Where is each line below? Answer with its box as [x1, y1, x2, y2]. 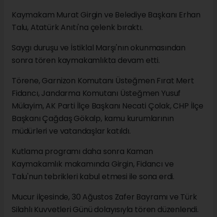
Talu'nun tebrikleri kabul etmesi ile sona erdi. [12, 170, 174, 182]
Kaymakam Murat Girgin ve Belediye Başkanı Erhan [12, 9, 201, 20]
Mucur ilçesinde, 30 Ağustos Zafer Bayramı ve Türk [12, 191, 197, 202]
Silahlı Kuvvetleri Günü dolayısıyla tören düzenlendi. [12, 203, 199, 215]
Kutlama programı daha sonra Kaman [12, 145, 153, 157]
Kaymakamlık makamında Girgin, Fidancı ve [12, 158, 174, 170]
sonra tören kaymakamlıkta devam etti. [12, 54, 160, 66]
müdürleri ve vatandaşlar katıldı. [12, 125, 131, 137]
